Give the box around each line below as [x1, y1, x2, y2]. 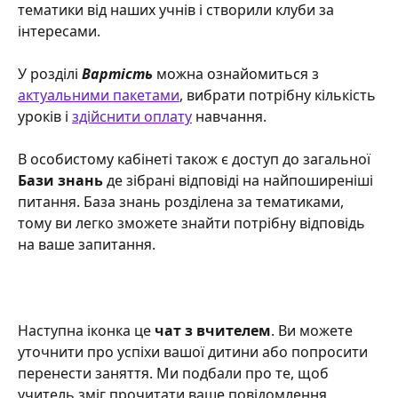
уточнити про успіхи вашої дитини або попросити [18, 341, 371, 362]
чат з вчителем [155, 320, 271, 340]
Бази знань [18, 170, 103, 190]
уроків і [18, 106, 72, 126]
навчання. [192, 106, 270, 126]
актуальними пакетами [18, 84, 179, 105]
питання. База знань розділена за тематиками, [18, 191, 347, 211]
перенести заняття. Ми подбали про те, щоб [18, 362, 332, 383]
